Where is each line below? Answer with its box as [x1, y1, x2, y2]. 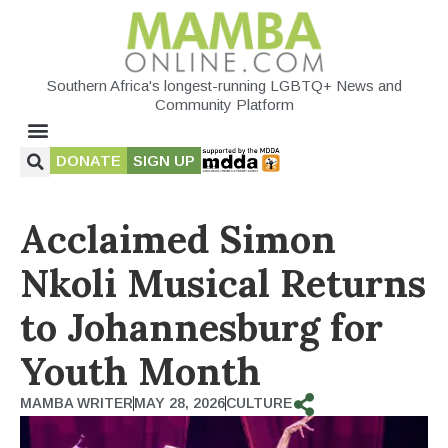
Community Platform [154, 95, 294, 113]
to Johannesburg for [20, 302, 383, 351]
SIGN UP [133, 151, 195, 169]
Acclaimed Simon [20, 214, 336, 263]
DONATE [56, 151, 121, 169]
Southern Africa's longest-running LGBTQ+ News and [46, 76, 402, 94]
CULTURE [226, 394, 292, 411]
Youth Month [20, 346, 261, 395]
